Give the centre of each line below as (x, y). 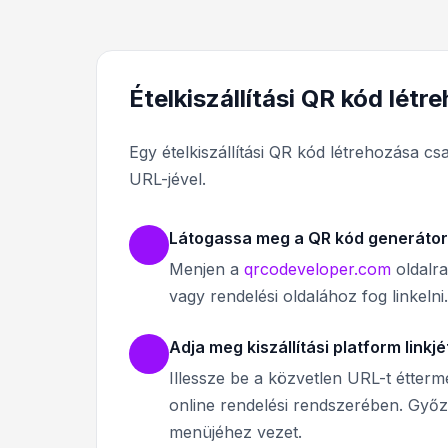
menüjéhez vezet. (235, 432)
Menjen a (206, 269)
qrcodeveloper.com (317, 269)
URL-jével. (167, 179)
